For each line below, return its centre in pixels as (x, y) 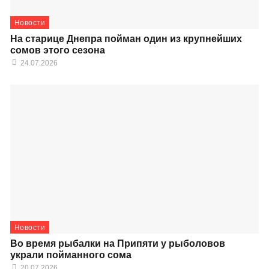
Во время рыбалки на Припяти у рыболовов (118, 243)
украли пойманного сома (71, 255)
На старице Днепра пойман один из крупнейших (126, 38)
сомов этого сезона (58, 50)
